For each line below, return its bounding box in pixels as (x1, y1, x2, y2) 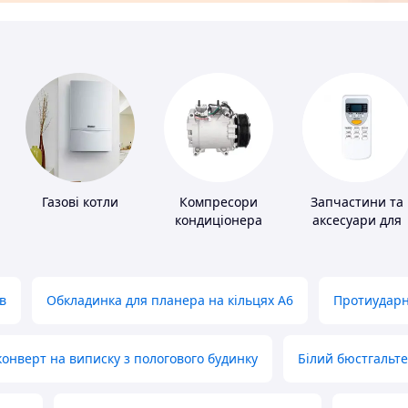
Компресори (179, 193, 258, 211)
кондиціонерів (311, 248, 403, 266)
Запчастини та (311, 193, 403, 211)
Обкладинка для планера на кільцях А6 (46, 291, 293, 310)
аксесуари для (312, 211, 402, 229)
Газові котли (42, 193, 118, 211)
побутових (324, 229, 390, 248)
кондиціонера (175, 211, 262, 229)
